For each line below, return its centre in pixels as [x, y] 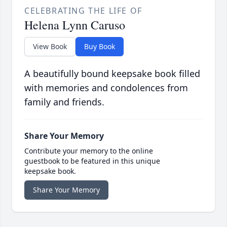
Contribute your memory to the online [89, 150]
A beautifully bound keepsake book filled [112, 73]
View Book [50, 46]
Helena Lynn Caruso [75, 25]
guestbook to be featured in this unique [92, 161]
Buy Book [100, 46]
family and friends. [64, 102]
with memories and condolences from [106, 87]
